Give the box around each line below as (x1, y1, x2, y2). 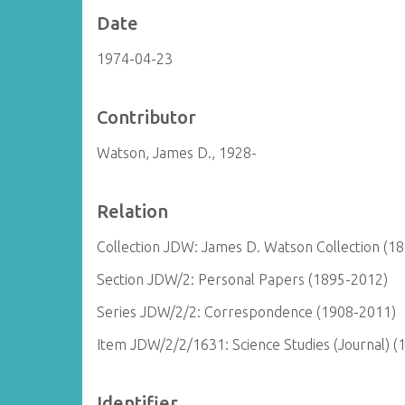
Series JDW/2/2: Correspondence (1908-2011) (97, 304, 397, 320)
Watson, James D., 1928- (97, 145, 258, 161)
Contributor (97, 107, 197, 127)
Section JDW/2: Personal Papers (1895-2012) (97, 271, 389, 287)
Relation (97, 201, 169, 221)
